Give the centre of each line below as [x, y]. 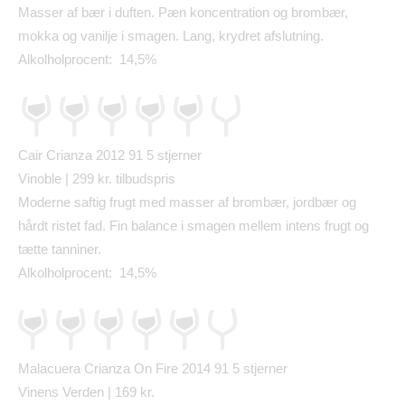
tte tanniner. [67, 250]
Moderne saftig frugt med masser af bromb [144, 202]
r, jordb [302, 202]
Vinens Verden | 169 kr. [86, 392]
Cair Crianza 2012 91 [82, 155]
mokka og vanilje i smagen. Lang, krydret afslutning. [171, 36]
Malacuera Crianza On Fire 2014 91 [125, 369]
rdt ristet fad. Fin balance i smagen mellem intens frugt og [201, 226]
